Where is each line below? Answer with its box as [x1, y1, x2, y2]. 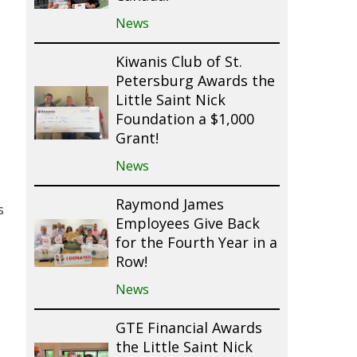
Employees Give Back [115, 214, 260, 234]
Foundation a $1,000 [115, 110, 254, 130]
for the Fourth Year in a [115, 233, 277, 253]
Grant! [115, 129, 159, 149]
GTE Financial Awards [115, 319, 262, 339]
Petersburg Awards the [115, 72, 275, 92]
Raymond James [115, 195, 224, 215]
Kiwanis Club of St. [115, 53, 242, 73]
